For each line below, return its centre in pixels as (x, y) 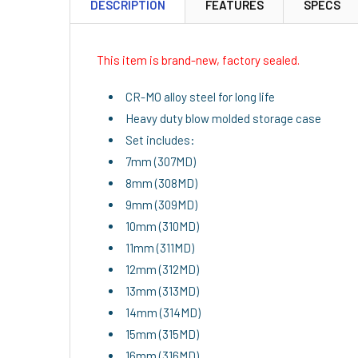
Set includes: (160, 140)
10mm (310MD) (162, 226)
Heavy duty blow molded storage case (223, 118)
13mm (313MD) (162, 291)
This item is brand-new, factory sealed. (198, 60)
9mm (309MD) (161, 205)
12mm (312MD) (162, 269)
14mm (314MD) (163, 312)
